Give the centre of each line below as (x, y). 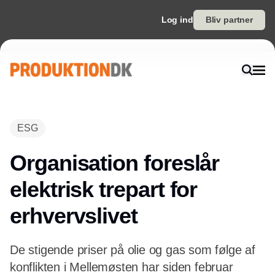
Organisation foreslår (115, 163)
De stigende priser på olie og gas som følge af (133, 250)
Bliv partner (229, 20)
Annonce (137, 110)
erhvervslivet (74, 216)
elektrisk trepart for (104, 189)
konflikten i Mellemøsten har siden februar (122, 267)
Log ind (177, 20)
